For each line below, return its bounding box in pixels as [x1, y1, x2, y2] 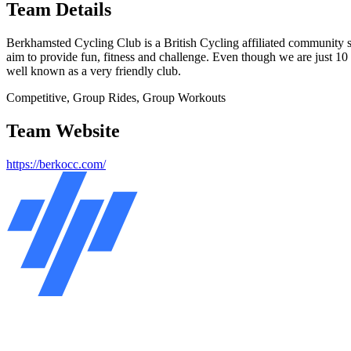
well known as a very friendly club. [6, 64, 181, 78]
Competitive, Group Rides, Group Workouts [6, 91, 226, 105]
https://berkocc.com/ [6, 157, 106, 172]
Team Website [6, 121, 120, 142]
